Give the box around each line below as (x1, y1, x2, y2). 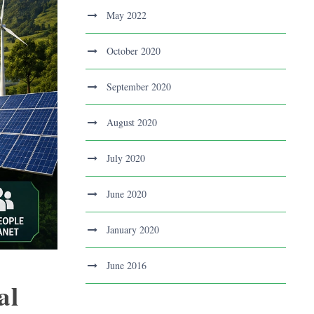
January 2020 (107, 223, 159, 237)
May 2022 (107, 8, 146, 22)
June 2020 (107, 187, 146, 201)
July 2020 (107, 151, 145, 165)
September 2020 (107, 80, 171, 94)
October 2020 (107, 44, 161, 58)
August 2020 (107, 116, 157, 130)
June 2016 (107, 259, 146, 273)
